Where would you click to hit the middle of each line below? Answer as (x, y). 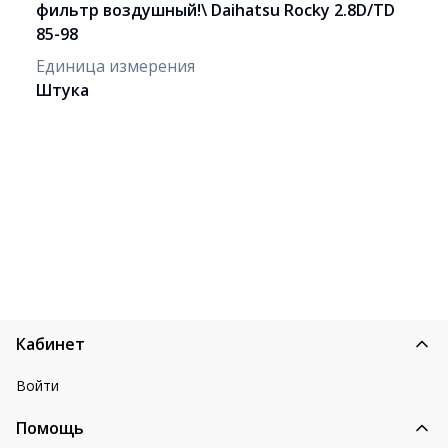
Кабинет (50, 343)
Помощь (50, 427)
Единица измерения (115, 65)
